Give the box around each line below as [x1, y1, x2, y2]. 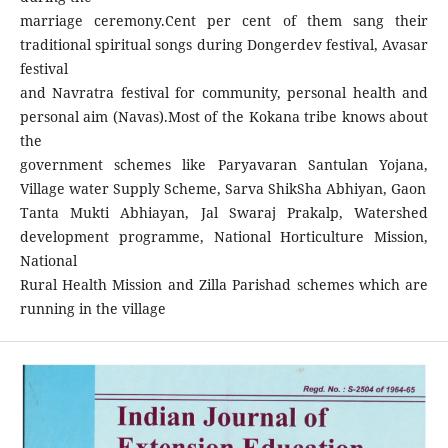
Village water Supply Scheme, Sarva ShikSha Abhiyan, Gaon [19, 178, 426, 198]
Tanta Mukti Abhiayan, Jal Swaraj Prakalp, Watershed [19, 202, 429, 222]
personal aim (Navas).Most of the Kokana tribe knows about [19, 106, 429, 126]
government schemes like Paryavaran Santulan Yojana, [19, 154, 429, 174]
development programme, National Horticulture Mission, [19, 226, 429, 246]
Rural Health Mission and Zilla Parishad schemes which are [19, 274, 429, 294]
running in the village [19, 298, 166, 318]
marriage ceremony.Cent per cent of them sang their [19, 10, 429, 30]
